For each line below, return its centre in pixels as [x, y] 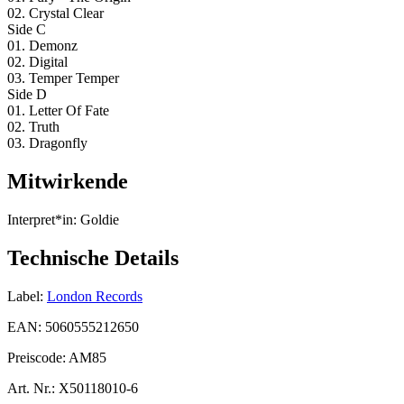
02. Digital [37, 62]
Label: [25, 296]
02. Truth [33, 127]
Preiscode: [38, 357]
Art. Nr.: [31, 388]
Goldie [98, 219]
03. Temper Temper [63, 78]
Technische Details [93, 257]
